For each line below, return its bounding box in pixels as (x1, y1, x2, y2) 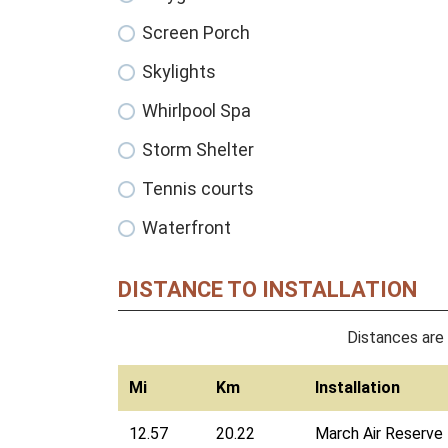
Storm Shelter (142, 139, 254, 161)
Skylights (142, 61, 216, 83)
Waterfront (142, 217, 231, 239)
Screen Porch (142, 22, 250, 44)
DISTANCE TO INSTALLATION (118, 277, 417, 303)
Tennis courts (142, 178, 254, 200)
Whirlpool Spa (142, 100, 251, 122)
